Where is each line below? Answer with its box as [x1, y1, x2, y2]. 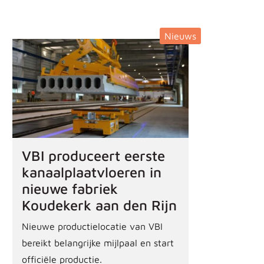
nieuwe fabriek [22, 180, 118, 197]
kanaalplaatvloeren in [22, 163, 162, 180]
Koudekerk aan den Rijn [22, 196, 177, 213]
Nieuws [164, 30, 196, 41]
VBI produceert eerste [22, 147, 166, 164]
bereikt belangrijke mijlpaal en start [22, 237, 174, 248]
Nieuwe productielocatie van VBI [22, 220, 163, 232]
